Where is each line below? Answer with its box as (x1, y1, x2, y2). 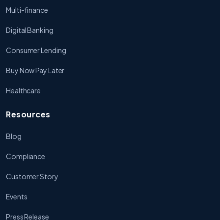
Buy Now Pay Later (6, 65, 65, 75)
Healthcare (6, 85, 41, 95)
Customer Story (6, 171, 58, 181)
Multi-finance (6, 5, 48, 14)
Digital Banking (6, 25, 54, 34)
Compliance (6, 151, 45, 161)
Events (6, 192, 27, 201)
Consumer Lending (6, 45, 66, 55)
